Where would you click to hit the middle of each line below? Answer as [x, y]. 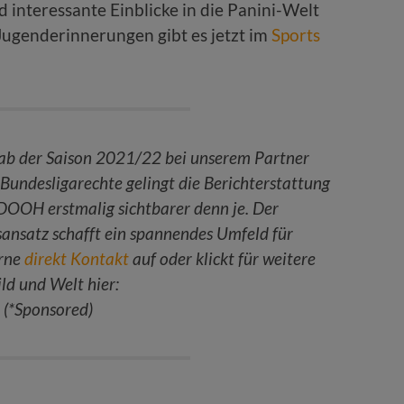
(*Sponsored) [48, 309]
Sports [296, 35]
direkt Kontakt [77, 259]
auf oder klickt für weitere [222, 259]
